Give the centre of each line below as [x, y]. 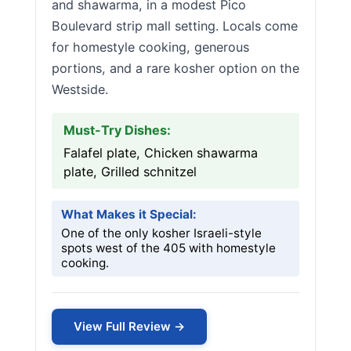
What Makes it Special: [129, 214]
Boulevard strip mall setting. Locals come [175, 26]
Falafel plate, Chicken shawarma [161, 153]
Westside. [80, 89]
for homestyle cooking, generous [150, 47]
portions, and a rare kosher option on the [175, 68]
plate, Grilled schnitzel [130, 172]
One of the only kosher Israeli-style [161, 233]
